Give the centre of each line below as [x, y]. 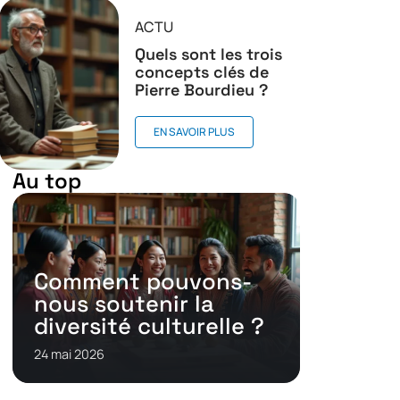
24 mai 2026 [69, 354]
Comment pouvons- [143, 281]
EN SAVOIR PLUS [194, 132]
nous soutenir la [124, 303]
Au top [47, 181]
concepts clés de [201, 72]
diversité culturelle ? [149, 325]
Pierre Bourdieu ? [201, 90]
